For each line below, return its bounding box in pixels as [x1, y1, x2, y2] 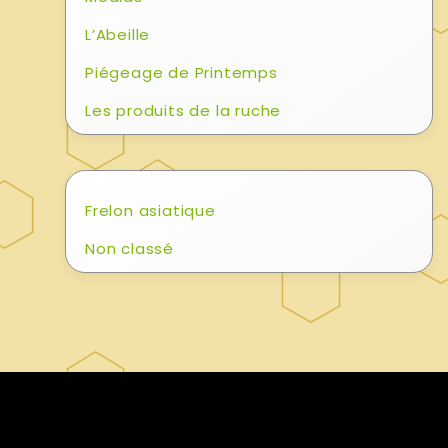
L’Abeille [85, 24, 151, 46]
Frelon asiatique [85, 200, 216, 222]
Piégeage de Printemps [85, 62, 278, 84]
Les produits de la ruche [85, 100, 282, 122]
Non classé [85, 238, 175, 260]
